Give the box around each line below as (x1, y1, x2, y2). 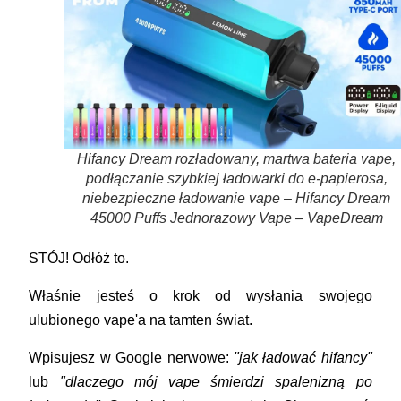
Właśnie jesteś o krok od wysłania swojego (29, 287, 372, 303)
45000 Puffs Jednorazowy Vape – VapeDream (90, 209, 383, 226)
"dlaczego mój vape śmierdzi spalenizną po (59, 373, 372, 389)
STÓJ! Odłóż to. (29, 250, 130, 266)
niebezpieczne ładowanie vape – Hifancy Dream (82, 190, 390, 206)
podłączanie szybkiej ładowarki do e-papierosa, (85, 170, 388, 186)
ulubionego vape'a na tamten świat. (29, 311, 253, 328)
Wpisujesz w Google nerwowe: (29, 349, 234, 365)
